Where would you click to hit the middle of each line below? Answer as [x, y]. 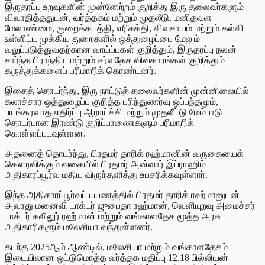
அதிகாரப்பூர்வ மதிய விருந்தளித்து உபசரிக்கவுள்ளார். [106, 174]
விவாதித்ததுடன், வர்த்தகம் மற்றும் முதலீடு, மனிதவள [108, 17]
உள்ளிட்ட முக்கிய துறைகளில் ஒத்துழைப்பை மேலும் [102, 38]
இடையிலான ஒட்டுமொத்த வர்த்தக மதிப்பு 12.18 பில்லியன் [117, 257]
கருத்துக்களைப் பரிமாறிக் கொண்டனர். [80, 70]
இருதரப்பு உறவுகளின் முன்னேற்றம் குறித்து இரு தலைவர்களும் [124, 7]
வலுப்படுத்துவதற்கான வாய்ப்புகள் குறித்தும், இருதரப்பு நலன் [121, 49]
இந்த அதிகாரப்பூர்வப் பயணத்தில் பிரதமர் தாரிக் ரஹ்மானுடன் [122, 195]
